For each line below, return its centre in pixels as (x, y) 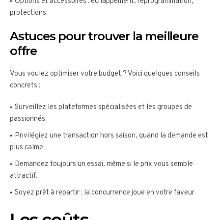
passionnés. (28, 119)
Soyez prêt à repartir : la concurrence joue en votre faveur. (105, 193)
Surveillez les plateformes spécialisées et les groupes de (103, 108)
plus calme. (27, 148)
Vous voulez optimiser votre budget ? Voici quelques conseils (105, 74)
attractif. (24, 176)
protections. (29, 13)
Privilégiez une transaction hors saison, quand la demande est (111, 136)
